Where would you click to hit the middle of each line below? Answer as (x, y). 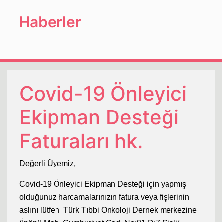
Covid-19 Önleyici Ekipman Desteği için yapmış (103, 184)
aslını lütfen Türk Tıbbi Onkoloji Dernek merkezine (108, 210)
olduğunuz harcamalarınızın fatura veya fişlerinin (104, 197)
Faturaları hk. (81, 141)
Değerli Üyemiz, (48, 163)
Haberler (50, 22)
